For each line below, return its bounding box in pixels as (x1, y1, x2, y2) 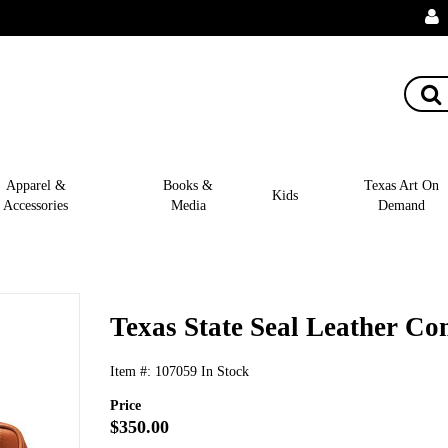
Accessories (3, 196, 69, 213)
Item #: (110, 362, 155, 379)
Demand (377, 196, 425, 213)
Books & (163, 176, 214, 193)
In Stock (201, 362, 249, 379)
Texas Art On (363, 176, 439, 193)
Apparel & (5, 176, 66, 193)
